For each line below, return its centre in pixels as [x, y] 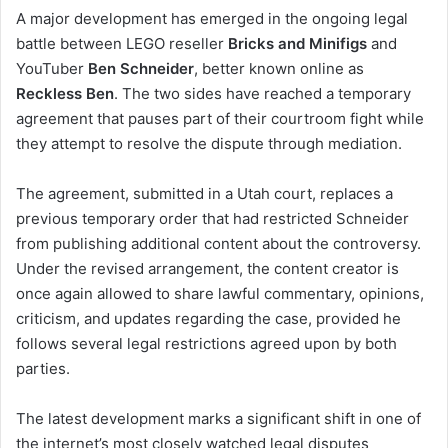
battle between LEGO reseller [122, 44]
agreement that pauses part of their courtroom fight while [220, 119]
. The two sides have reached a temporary [262, 94]
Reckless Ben [65, 94]
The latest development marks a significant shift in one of [218, 419]
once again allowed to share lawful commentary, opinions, [220, 294]
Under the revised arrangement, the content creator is [207, 269]
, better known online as [279, 69]
